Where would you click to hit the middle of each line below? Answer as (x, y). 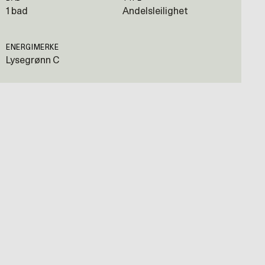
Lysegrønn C (33, 61)
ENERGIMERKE (33, 48)
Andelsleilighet (155, 12)
